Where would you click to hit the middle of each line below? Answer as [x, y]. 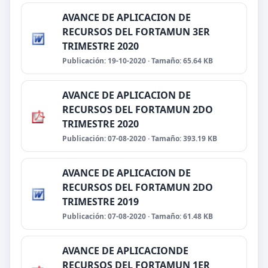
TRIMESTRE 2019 [100, 202]
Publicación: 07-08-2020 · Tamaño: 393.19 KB [140, 138]
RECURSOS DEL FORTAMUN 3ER [136, 32]
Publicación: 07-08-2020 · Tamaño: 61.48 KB [138, 216]
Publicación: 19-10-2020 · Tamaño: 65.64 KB [138, 61]
